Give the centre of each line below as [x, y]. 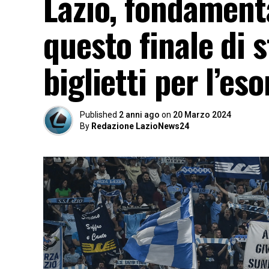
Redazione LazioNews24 [140, 126]
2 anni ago [139, 115]
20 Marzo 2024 [202, 115]
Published [98, 115]
